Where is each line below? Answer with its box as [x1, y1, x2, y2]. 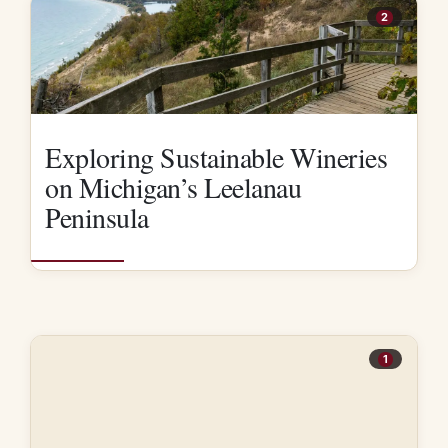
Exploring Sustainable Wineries [45, 138, 387, 177]
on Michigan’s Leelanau [45, 168, 301, 207]
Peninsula [45, 198, 149, 237]
